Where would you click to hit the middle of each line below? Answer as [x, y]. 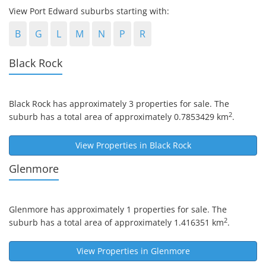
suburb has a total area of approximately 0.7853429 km [119, 117]
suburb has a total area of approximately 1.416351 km [116, 222]
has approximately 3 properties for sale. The [140, 104]
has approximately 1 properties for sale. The [137, 209]
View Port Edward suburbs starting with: [89, 11]
